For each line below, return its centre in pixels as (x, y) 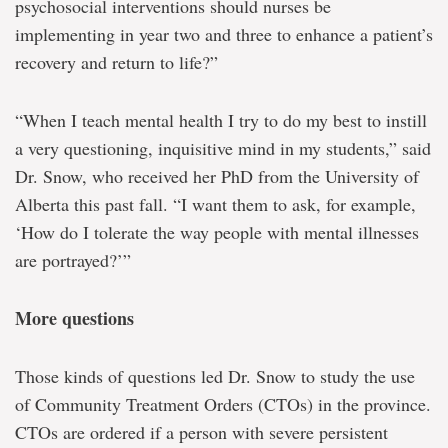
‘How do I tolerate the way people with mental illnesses (217, 232)
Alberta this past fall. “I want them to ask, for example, (215, 204)
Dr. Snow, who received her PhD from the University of (217, 176)
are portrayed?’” (73, 260)
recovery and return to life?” (116, 62)
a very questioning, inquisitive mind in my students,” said (223, 148)
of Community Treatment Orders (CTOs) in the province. (223, 404)
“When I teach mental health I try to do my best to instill (221, 120)
